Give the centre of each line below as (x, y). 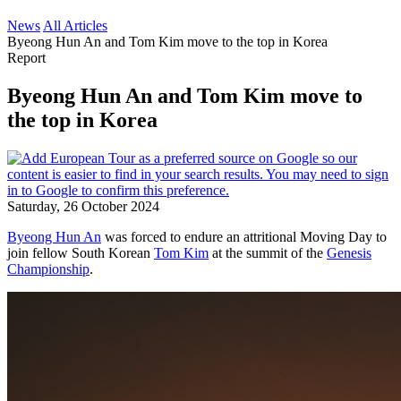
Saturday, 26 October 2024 (83, 206)
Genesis (349, 252)
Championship (48, 269)
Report (26, 58)
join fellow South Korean (81, 252)
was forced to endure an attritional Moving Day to (244, 236)
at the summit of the (268, 252)
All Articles (75, 26)
